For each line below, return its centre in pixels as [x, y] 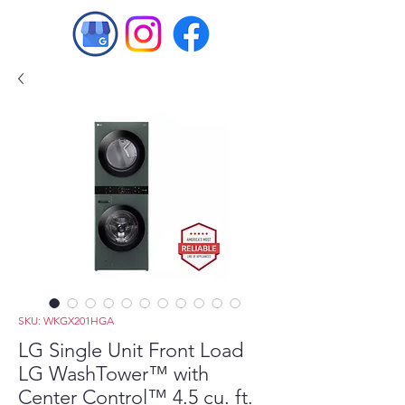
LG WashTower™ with [113, 374]
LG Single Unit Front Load [131, 350]
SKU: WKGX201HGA [66, 320]
